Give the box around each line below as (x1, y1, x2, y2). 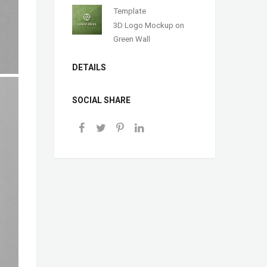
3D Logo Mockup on (113, 20, 185, 30)
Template (113, 6, 147, 15)
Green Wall (113, 34, 151, 44)
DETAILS (72, 63, 106, 73)
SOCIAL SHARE (72, 95, 131, 105)
